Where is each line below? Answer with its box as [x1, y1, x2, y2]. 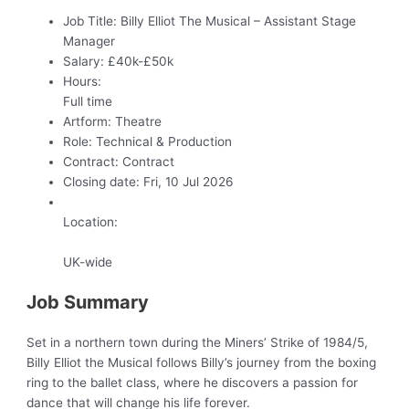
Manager [63, 34, 116, 49]
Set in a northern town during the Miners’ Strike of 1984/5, [26, 335, 369, 351]
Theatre [111, 114, 163, 130]
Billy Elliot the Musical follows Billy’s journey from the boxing [26, 355, 377, 371]
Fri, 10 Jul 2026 [140, 174, 235, 190]
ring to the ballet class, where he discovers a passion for [26, 375, 359, 391]
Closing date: [63, 174, 141, 190]
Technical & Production [92, 134, 233, 150]
